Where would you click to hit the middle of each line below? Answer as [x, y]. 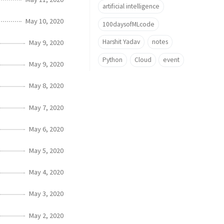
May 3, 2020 [46, 194]
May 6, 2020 [46, 129]
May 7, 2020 [46, 107]
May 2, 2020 [46, 215]
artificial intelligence [131, 6]
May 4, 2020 [46, 172]
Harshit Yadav [121, 42]
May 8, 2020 [46, 86]
